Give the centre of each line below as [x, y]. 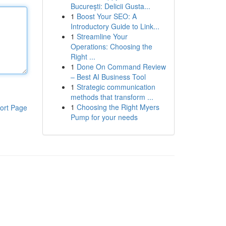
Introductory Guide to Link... [115, 26]
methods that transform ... [112, 97]
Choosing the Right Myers [118, 107]
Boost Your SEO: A [106, 16]
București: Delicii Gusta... [110, 6]
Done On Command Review [121, 67]
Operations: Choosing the [111, 46]
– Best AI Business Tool [108, 77]
